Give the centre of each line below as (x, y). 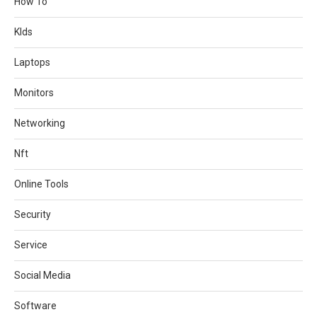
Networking (40, 123)
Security (33, 214)
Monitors (34, 92)
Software (35, 305)
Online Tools (41, 184)
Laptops (32, 62)
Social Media (42, 275)
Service (31, 244)
